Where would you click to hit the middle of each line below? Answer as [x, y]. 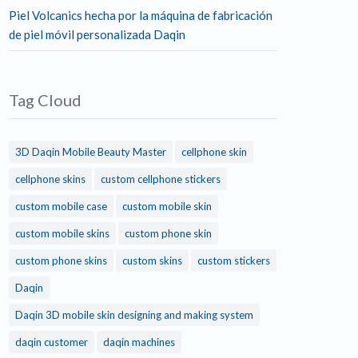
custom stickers [234, 261]
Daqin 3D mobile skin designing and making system [134, 315]
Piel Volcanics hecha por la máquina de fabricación [141, 15]
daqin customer [52, 342]
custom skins [152, 261]
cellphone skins [50, 179]
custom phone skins [61, 261]
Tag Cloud [45, 100]
